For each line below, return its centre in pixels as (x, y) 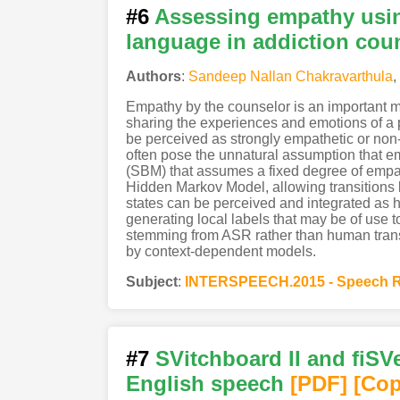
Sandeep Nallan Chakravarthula (290, 77)
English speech (204, 384)
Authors (153, 77)
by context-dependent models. (221, 252)
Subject (151, 282)
